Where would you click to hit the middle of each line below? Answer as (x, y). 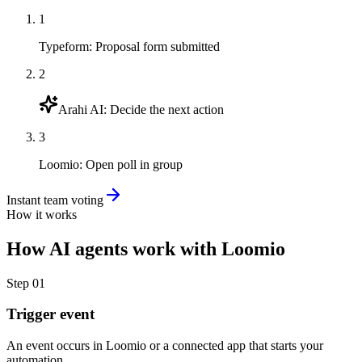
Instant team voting (55, 200)
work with (175, 248)
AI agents (88, 248)
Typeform (64, 46)
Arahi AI (81, 109)
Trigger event (51, 314)
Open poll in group (134, 164)
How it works (42, 214)
